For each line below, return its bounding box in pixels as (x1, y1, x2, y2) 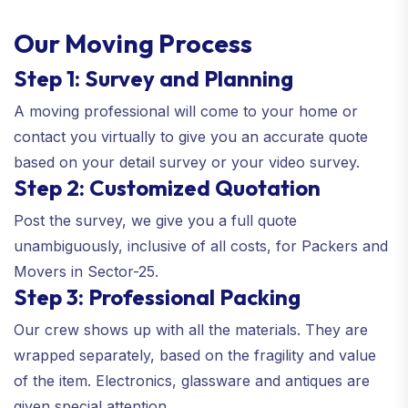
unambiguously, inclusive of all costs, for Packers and (14, 236, 388, 255)
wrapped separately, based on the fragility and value (14, 345, 376, 364)
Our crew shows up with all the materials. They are (14, 320, 368, 339)
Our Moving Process (14, 26, 252, 59)
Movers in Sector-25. (14, 261, 158, 280)
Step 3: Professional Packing (14, 282, 301, 311)
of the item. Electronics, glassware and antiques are (14, 371, 370, 390)
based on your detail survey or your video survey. (14, 152, 360, 171)
